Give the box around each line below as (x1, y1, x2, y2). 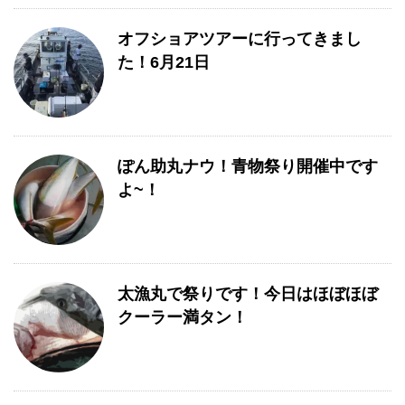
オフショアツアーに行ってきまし (118, 30, 362, 48)
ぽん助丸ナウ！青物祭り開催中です (118, 157, 378, 175)
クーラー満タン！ (118, 308, 248, 326)
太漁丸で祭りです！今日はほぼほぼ (118, 285, 378, 303)
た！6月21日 (118, 53, 210, 71)
